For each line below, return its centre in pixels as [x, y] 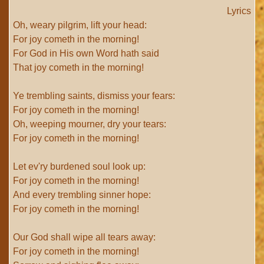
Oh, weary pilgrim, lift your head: [80, 25]
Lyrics [239, 11]
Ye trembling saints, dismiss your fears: [94, 96]
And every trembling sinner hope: [82, 195]
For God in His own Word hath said [86, 53]
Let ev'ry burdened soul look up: [79, 166]
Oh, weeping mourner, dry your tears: [90, 124]
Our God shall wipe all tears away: [84, 237]
